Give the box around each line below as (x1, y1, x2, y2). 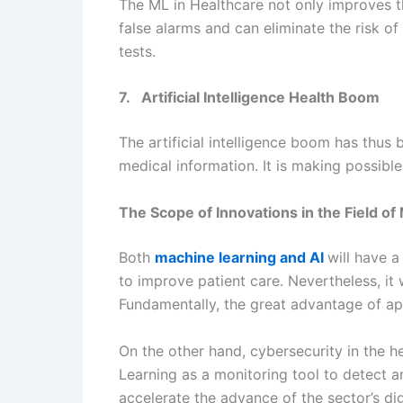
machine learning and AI (155, 247, 324, 266)
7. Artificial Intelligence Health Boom (119, 88, 380, 107)
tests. (119, 41, 156, 60)
